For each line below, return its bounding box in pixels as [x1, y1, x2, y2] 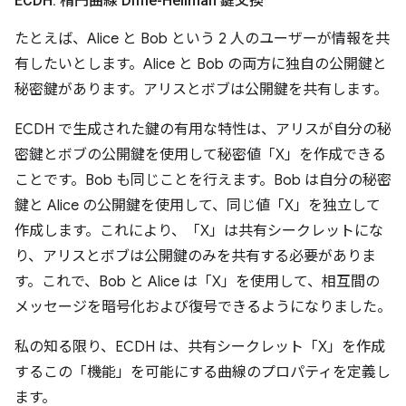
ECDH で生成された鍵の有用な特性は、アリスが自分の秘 [14, 121, 391, 140]
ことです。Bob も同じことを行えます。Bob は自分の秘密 [14, 171, 391, 190]
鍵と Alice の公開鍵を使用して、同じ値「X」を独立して [14, 197, 381, 216]
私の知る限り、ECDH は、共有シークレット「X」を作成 [14, 338, 385, 357]
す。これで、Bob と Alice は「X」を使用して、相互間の [14, 273, 380, 292]
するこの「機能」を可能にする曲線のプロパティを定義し [14, 363, 391, 382]
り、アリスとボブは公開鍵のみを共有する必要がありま [14, 247, 376, 266]
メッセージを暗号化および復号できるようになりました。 [14, 298, 391, 317]
